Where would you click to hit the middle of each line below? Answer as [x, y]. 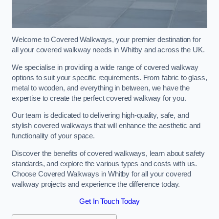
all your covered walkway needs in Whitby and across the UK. [108, 50]
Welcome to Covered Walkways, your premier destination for [106, 40]
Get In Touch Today [109, 202]
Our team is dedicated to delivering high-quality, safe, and [100, 116]
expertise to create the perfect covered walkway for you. [99, 98]
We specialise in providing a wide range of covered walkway [105, 67]
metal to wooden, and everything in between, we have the [101, 88]
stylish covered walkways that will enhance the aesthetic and [106, 126]
